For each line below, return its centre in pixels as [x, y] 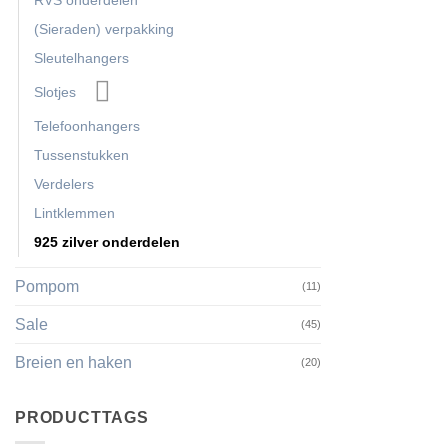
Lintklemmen [74, 213]
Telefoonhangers [87, 126]
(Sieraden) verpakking [104, 29]
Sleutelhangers [81, 58]
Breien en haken [73, 363]
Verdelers [64, 184]
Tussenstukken [81, 155]
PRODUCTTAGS [82, 418]
